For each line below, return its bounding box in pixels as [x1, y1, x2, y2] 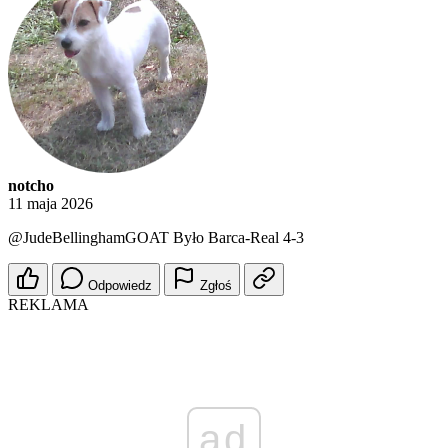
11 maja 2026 [8, 195, 93, 213]
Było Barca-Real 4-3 [169, 229, 304, 247]
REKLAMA [8, 296, 89, 314]
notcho [8, 177, 54, 195]
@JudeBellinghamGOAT [8, 229, 169, 247]
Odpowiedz [88, 278, 152, 294]
